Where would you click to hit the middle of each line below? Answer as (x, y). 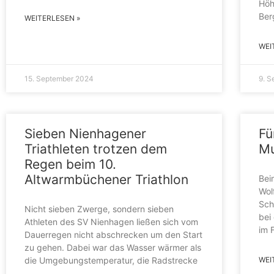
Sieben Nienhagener (85, 133)
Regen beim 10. (70, 164)
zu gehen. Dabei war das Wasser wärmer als (113, 247)
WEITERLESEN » (52, 18)
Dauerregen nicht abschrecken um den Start (113, 234)
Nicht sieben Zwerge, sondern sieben (99, 209)
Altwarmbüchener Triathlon (106, 179)
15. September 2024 (59, 78)
